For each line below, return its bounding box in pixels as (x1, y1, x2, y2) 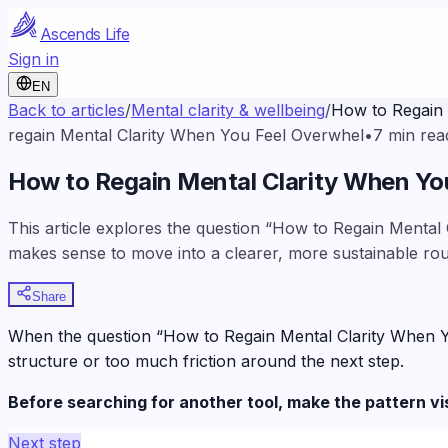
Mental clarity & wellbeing (131, 100, 325, 120)
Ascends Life (40, 24, 130, 44)
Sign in (8, 49, 59, 69)
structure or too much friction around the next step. (8, 350, 404, 371)
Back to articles (8, 100, 125, 120)
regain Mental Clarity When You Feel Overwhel (8, 125, 364, 145)
